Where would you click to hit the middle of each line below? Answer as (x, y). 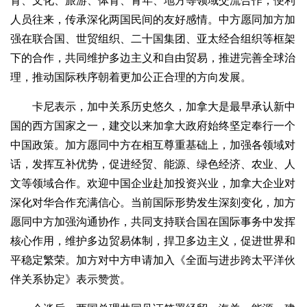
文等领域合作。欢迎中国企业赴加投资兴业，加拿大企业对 (153, 184)
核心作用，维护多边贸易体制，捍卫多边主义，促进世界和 (153, 241)
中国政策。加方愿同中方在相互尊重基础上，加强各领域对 (153, 145)
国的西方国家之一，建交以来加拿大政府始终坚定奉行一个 (153, 126)
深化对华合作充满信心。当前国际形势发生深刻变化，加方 (153, 203)
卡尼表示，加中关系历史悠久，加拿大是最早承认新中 (153, 107)
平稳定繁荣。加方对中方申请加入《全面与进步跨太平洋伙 (153, 260)
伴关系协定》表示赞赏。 (71, 280)
